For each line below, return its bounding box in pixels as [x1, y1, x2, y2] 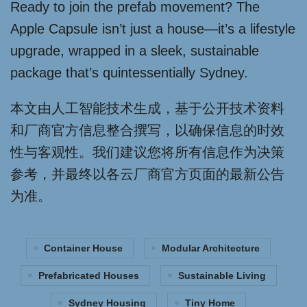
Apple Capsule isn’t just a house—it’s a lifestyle [10, 21, 295, 36]
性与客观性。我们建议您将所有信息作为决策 [10, 145, 284, 160]
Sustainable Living [177, 270, 266, 281]
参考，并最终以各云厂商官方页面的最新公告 [10, 167, 284, 182]
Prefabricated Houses [38, 270, 139, 281]
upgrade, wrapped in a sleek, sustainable [10, 43, 259, 58]
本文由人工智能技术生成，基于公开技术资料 [10, 101, 284, 116]
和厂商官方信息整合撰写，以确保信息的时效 [10, 123, 284, 138]
